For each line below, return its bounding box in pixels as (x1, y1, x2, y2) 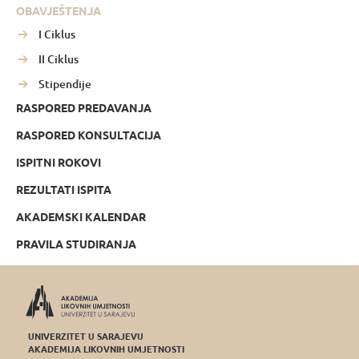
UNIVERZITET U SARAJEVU (28, 329, 143, 343)
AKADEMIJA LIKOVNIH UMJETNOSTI (28, 342, 184, 356)
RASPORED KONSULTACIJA (16, 127, 161, 143)
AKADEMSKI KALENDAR (16, 209, 146, 224)
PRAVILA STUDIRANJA (16, 236, 136, 252)
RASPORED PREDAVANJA (16, 100, 151, 115)
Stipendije (38, 76, 91, 92)
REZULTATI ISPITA (16, 182, 111, 197)
